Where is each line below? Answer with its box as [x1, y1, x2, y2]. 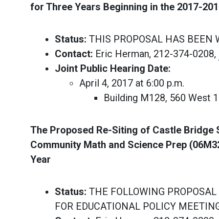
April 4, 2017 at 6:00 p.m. [79, 77, 184, 89]
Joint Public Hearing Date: [55, 63, 171, 74]
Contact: [55, 48, 93, 60]
